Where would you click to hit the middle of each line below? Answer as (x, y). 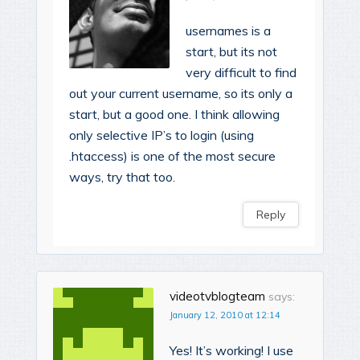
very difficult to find (241, 72)
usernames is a (228, 30)
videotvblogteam (217, 296)
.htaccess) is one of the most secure (172, 155)
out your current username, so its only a (181, 93)
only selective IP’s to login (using (162, 135)
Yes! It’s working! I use (231, 350)
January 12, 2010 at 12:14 (225, 315)
